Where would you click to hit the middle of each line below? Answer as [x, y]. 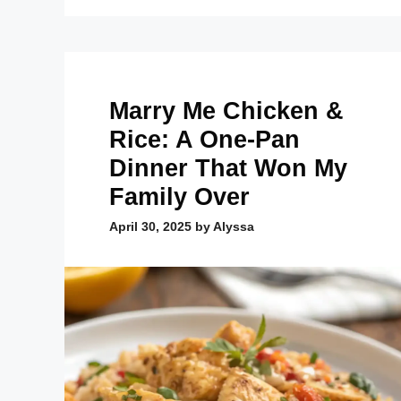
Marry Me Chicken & [226, 111]
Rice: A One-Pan [205, 139]
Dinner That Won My [228, 168]
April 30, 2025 [150, 226]
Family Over [179, 196]
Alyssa [234, 226]
